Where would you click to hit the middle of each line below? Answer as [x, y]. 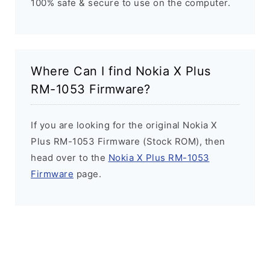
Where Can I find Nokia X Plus [121, 71]
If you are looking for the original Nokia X [124, 125]
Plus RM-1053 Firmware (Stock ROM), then [128, 141]
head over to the [70, 157]
